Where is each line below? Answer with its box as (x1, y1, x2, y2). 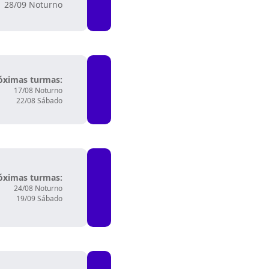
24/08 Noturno (14, 183, 62, 193)
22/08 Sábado (16, 95, 62, 106)
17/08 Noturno (14, 85, 62, 95)
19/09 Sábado (16, 193, 62, 204)
